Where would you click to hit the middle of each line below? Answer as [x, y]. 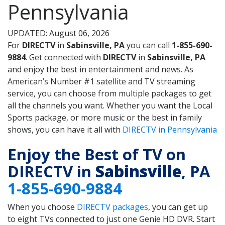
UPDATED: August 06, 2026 [59, 33]
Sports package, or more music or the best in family [105, 118]
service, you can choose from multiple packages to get [109, 94]
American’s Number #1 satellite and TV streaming [101, 82]
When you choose [42, 207]
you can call [148, 45]
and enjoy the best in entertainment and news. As [100, 70]
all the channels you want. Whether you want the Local [110, 106]
